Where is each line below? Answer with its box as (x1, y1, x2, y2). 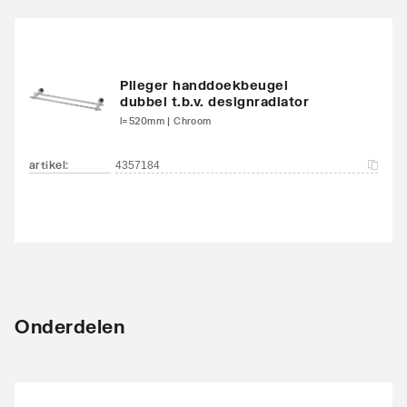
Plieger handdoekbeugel (120, 76, 288, 93)
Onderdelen (15, 314, 124, 337)
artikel (29, 157, 65, 172)
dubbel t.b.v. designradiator (120, 93, 309, 109)
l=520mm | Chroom (120, 114, 212, 126)
